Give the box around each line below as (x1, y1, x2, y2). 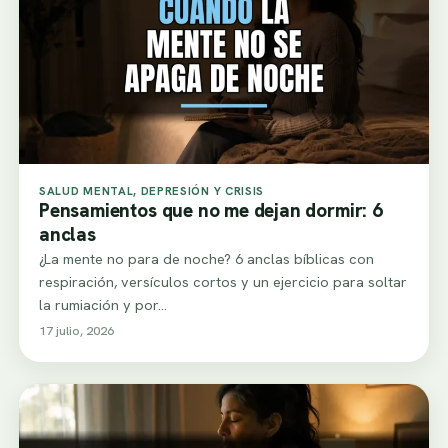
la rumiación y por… (39, 294, 167, 314)
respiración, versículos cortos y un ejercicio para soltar (39, 271, 407, 291)
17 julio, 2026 (39, 321, 114, 339)
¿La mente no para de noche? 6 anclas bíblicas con (39, 248, 374, 268)
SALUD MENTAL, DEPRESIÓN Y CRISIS (39, 182, 265, 198)
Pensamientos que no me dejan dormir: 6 (39, 197, 383, 223)
